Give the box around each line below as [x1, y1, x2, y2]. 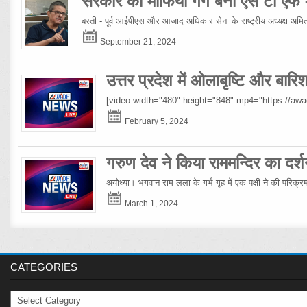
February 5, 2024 [123, 116, 189, 126]
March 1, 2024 [123, 198, 179, 208]
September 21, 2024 [98, 36, 177, 46]
